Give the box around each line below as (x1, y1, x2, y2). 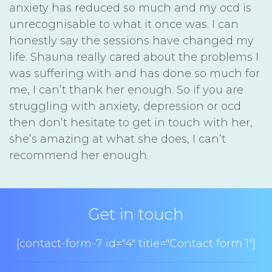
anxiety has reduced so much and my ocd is (9, 1, 251, 15)
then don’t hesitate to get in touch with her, (9, 116, 253, 129)
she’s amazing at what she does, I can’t (9, 132, 226, 146)
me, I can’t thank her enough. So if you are (9, 83, 243, 97)
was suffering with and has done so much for (9, 67, 260, 80)
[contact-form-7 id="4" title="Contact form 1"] (16, 237, 256, 250)
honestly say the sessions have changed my (9, 34, 254, 47)
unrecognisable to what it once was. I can (9, 18, 239, 31)
